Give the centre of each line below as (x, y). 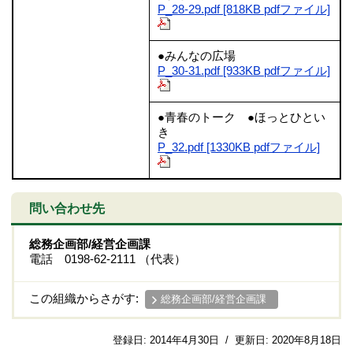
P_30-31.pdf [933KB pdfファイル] (244, 71)
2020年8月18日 (307, 340)
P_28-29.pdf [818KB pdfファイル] (244, 9)
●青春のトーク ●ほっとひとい (242, 117)
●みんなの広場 (197, 56)
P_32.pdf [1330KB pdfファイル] (239, 147)
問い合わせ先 (67, 208)
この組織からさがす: (87, 298)
